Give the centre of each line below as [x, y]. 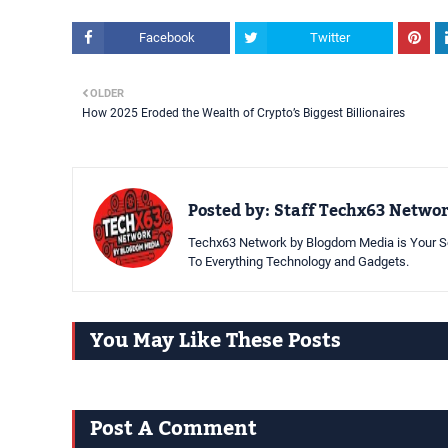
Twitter [330, 37]
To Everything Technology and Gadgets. [298, 261]
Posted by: [229, 211]
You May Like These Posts [215, 341]
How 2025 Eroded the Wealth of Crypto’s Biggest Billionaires [243, 113]
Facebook [167, 37]
